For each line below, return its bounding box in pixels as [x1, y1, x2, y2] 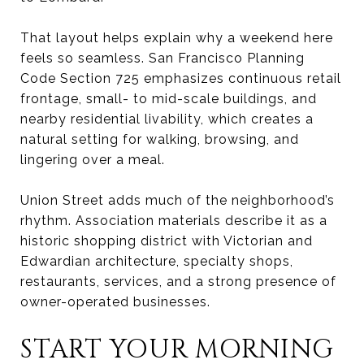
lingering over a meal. [20, 151, 165, 167]
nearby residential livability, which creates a [20, 110, 314, 127]
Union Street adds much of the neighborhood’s [20, 192, 335, 208]
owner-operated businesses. [20, 293, 210, 310]
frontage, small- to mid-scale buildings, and [20, 90, 317, 106]
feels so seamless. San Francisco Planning [20, 50, 305, 66]
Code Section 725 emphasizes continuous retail [20, 70, 341, 86]
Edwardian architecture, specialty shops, [20, 253, 293, 269]
